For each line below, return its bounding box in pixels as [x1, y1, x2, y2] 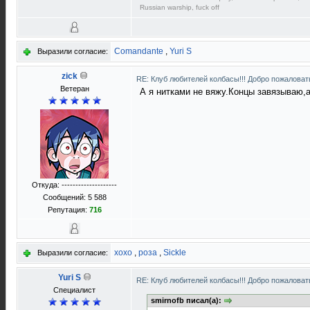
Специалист [53, 286, 95, 294]
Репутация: [47, 206, 89, 214]
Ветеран [60, 84, 89, 93]
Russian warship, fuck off [140, 3, 219, 12]
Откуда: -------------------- [32, 181, 117, 189]
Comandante [114, 46, 163, 56]
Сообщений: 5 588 [42, 193, 107, 201]
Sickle [163, 248, 186, 257]
